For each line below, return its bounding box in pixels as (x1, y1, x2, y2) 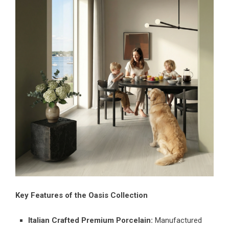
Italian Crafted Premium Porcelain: (28, 215, 153, 225)
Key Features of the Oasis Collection (15, 190, 148, 200)
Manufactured (153, 215, 202, 225)
